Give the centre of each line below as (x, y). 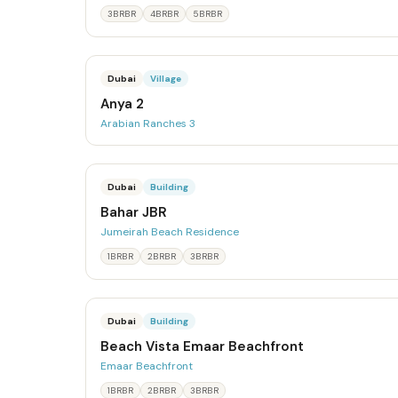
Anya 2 (122, 104)
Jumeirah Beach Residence (170, 232)
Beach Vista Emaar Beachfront (202, 346)
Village (166, 79)
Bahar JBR (134, 212)
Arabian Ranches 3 (148, 123)
